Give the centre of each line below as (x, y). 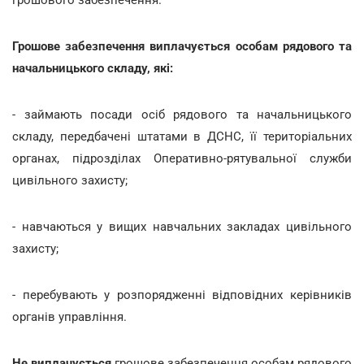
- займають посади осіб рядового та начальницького (182, 114)
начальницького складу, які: (93, 68)
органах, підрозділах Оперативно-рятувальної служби (182, 158)
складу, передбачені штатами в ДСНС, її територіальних (182, 136)
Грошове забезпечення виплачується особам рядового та (182, 46)
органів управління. (69, 316)
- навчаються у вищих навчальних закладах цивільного (182, 226)
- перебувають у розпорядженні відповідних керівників (182, 295)
